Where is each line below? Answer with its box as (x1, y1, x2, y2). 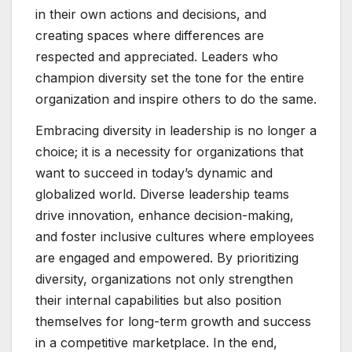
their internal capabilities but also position (35, 291, 281, 308)
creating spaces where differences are (35, 27, 264, 43)
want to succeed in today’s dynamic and (35, 164, 273, 181)
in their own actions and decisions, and (35, 6, 266, 22)
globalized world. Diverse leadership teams (35, 185, 289, 202)
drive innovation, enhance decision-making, (35, 207, 294, 223)
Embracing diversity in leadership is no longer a (35, 122, 317, 138)
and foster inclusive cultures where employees (35, 228, 314, 244)
